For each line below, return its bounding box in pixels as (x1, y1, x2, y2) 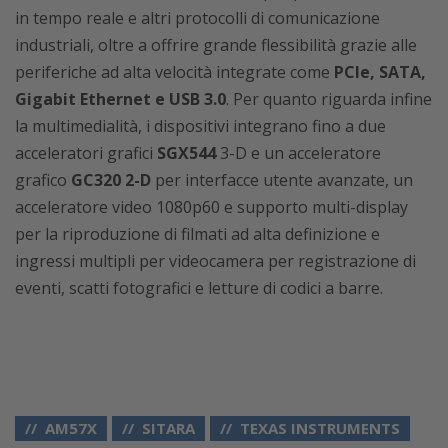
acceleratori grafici (15, 141, 153, 164)
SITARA (142, 417, 195, 438)
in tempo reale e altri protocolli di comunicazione (15, 6, 380, 29)
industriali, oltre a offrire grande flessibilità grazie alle (15, 33, 417, 56)
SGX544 (153, 141, 216, 164)
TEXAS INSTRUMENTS (240, 417, 400, 438)
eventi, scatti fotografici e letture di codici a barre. (15, 276, 383, 299)
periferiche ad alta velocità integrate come (15, 60, 334, 83)
